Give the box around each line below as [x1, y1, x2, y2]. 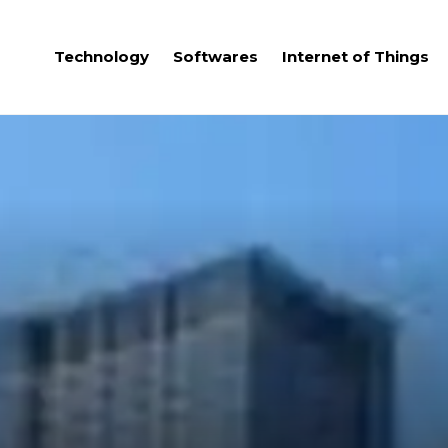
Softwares [173, 47, 258, 66]
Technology [54, 47, 149, 66]
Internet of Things [282, 47, 429, 66]
